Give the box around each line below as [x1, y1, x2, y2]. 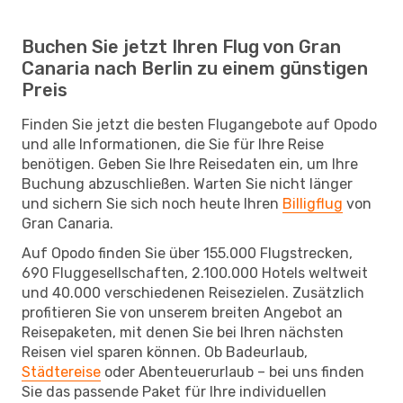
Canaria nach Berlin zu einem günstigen [22, 57, 368, 79]
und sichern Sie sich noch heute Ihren [22, 194, 282, 212]
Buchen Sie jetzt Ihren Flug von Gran [22, 35, 341, 58]
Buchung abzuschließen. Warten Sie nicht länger [22, 175, 353, 193]
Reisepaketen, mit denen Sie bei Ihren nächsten [22, 323, 344, 341]
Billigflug [282, 194, 343, 212]
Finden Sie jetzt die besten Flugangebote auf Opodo [22, 115, 377, 133]
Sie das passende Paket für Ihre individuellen [22, 382, 327, 400]
